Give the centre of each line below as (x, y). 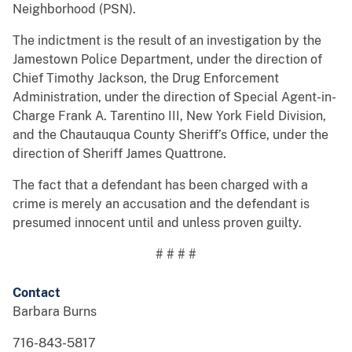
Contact (37, 293)
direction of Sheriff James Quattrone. (119, 154)
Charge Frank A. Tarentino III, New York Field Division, (169, 116)
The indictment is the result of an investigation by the (167, 41)
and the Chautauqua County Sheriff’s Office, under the (170, 135)
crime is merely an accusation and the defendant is (161, 204)
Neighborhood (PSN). (74, 9)
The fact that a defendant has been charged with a (160, 185)
